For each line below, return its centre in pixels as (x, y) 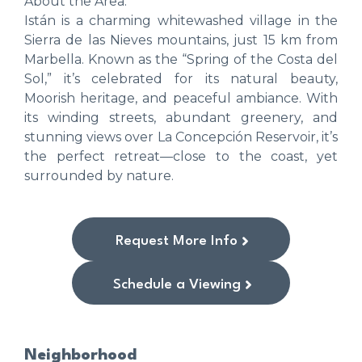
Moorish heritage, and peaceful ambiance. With (181, 98)
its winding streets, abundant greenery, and (181, 117)
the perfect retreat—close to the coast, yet (181, 156)
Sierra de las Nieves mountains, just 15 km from (181, 40)
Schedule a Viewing (177, 285)
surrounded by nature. (99, 175)
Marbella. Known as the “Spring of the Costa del (181, 59)
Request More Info (177, 242)
